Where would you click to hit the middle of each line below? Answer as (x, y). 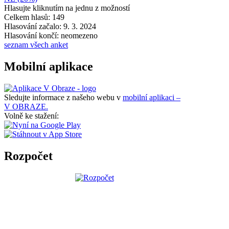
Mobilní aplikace (49, 67)
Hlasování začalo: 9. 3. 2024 (50, 27)
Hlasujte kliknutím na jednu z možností (67, 8)
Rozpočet (28, 156)
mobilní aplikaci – (152, 98)
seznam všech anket (36, 45)
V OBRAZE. (26, 107)
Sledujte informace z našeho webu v (63, 98)
